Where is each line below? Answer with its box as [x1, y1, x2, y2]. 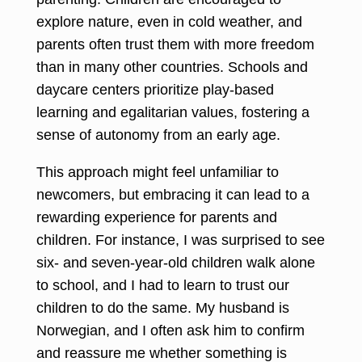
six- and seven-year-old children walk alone [36, 254, 315, 271]
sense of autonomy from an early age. [36, 126, 284, 143]
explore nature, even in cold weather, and [36, 13, 302, 30]
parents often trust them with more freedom [36, 36, 314, 53]
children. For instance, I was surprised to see [36, 231, 325, 248]
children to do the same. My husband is [36, 299, 289, 316]
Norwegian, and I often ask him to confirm [36, 322, 305, 339]
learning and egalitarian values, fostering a [36, 103, 309, 120]
